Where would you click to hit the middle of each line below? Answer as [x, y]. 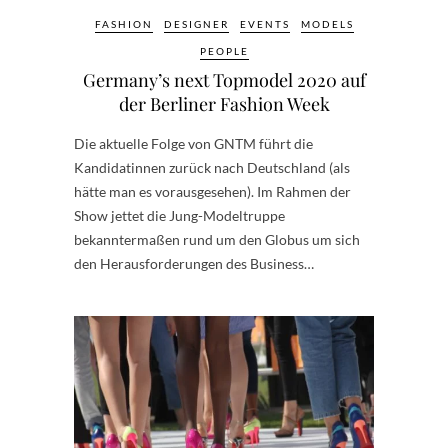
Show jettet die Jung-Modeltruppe [179, 216]
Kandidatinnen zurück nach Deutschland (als [212, 168]
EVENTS [264, 24]
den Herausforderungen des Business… [194, 264]
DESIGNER [196, 24]
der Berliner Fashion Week [224, 104]
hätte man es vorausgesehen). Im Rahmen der [212, 192]
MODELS [327, 24]
